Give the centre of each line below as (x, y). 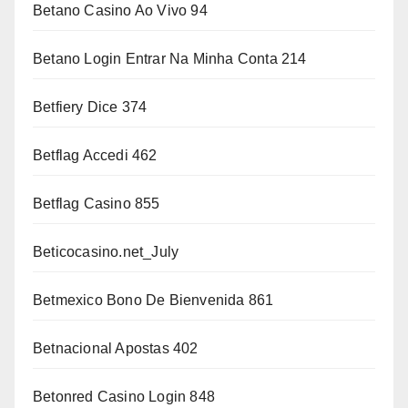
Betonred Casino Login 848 (124, 397)
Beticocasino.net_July (106, 252)
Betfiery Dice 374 (90, 107)
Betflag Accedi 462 (95, 156)
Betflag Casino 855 (97, 204)
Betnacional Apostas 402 (116, 349)
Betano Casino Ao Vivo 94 (120, 11)
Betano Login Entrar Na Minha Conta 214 (170, 59)
